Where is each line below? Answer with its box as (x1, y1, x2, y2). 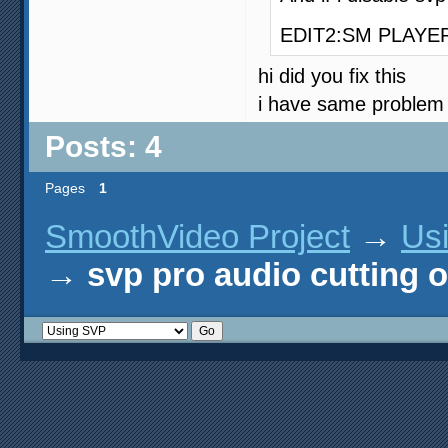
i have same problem (258, 92, 444, 115)
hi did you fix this (258, 64, 406, 87)
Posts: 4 (45, 129, 162, 163)
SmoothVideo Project (45, 218, 350, 255)
